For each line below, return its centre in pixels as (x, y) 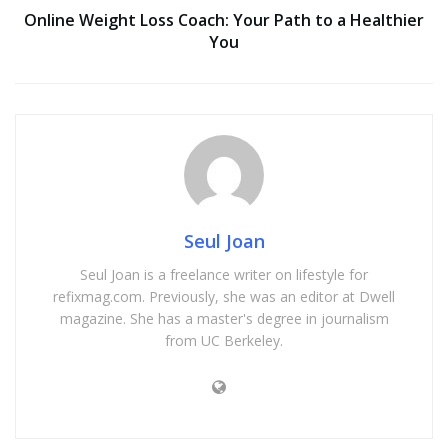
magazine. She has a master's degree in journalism (224, 318)
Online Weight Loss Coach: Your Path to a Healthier (224, 19)
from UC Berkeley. (224, 340)
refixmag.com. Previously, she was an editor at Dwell (224, 296)
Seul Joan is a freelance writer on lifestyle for (224, 274)
